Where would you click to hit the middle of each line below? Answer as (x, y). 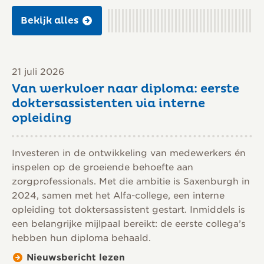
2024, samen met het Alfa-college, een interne (118, 196)
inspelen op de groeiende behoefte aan (103, 168)
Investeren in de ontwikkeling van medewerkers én (129, 154)
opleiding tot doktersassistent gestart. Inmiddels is (128, 210)
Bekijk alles (49, 21)
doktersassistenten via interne (108, 104)
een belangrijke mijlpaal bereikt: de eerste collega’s (129, 224)
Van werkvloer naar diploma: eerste (126, 89)
